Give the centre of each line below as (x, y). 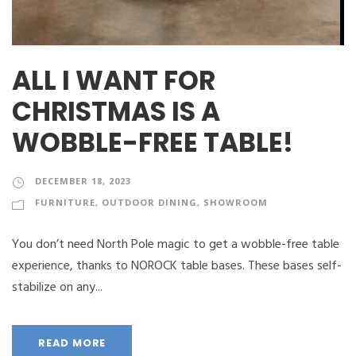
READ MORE (72, 343)
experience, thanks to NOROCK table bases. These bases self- (177, 266)
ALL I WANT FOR (114, 81)
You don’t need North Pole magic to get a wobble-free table (176, 245)
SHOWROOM (236, 202)
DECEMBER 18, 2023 (83, 181)
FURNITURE (65, 202)
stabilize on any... (57, 288)
